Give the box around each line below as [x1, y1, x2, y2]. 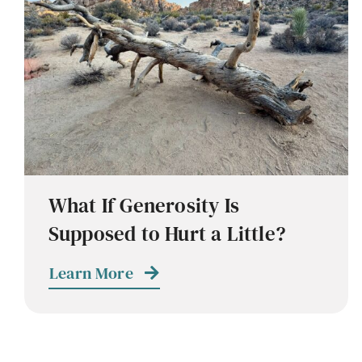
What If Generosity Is [48, 192, 240, 220]
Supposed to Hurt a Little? [48, 220, 286, 248]
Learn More [48, 262, 133, 285]
